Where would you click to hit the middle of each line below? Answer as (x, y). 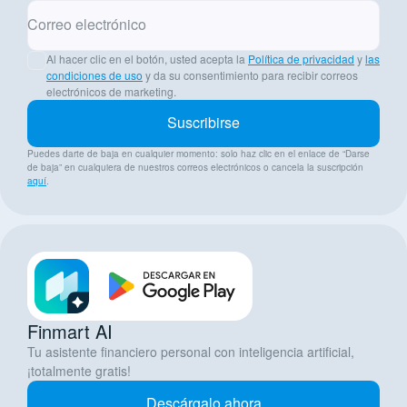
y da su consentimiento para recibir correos (250, 75)
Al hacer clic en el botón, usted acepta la (147, 59)
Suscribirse (203, 122)
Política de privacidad (301, 59)
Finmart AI (70, 331)
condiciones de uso (94, 75)
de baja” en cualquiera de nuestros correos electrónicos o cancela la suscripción (195, 167)
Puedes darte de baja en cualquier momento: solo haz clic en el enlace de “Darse (199, 154)
